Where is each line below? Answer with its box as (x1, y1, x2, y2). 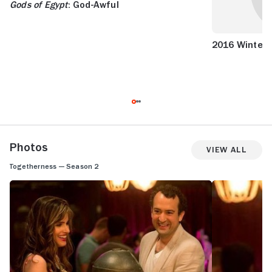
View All (206, 145, 247, 154)
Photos (10, 140, 48, 153)
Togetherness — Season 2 (10, 162, 99, 170)
